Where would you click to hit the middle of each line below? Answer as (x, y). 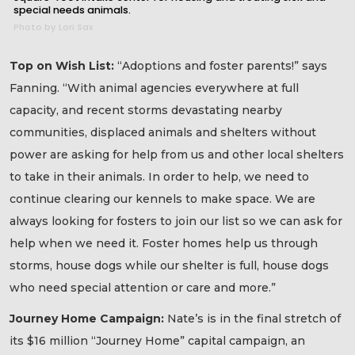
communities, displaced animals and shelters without (163, 133)
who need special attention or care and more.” (143, 288)
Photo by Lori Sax (53, 27)
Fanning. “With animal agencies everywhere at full (154, 88)
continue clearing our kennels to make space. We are (162, 199)
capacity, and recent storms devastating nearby (146, 111)
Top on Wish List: (63, 66)
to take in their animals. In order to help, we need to (159, 177)
